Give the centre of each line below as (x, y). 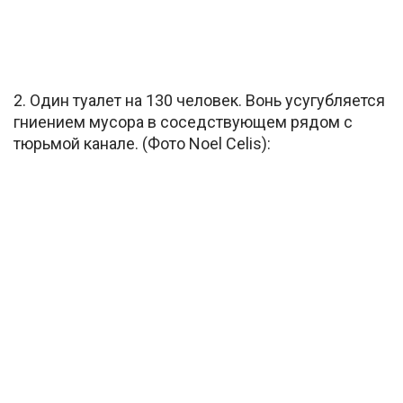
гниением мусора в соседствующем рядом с (183, 121)
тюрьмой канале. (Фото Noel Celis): (142, 143)
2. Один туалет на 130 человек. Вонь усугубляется (199, 100)
